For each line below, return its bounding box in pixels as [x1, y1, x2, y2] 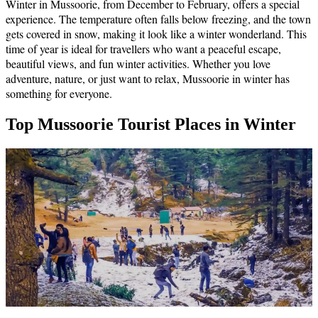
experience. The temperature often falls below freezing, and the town [6, 11, 311, 27]
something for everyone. [6, 86, 112, 102]
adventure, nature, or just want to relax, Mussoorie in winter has [6, 71, 290, 87]
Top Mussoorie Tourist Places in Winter [6, 115, 296, 134]
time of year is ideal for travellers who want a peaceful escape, [6, 41, 281, 57]
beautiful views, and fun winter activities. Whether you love [6, 56, 270, 72]
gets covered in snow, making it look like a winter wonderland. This [6, 26, 307, 42]
